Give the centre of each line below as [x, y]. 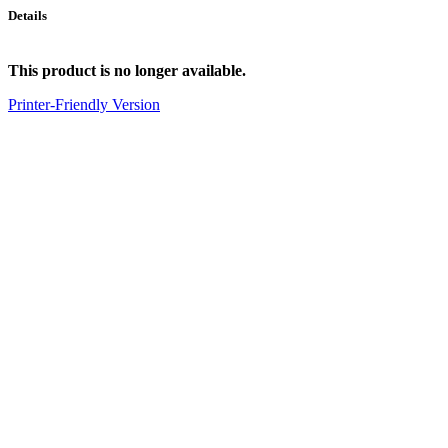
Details [27, 15]
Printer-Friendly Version [84, 105]
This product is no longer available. [127, 71]
